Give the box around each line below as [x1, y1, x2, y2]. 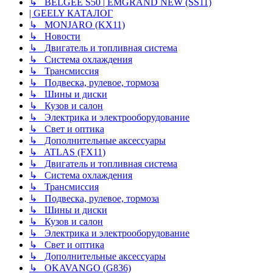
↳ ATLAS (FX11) [29, 147, 105, 158]
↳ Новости [29, 31, 80, 42]
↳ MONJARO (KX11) [29, 19, 125, 30]
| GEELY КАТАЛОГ [29, 8, 113, 19]
